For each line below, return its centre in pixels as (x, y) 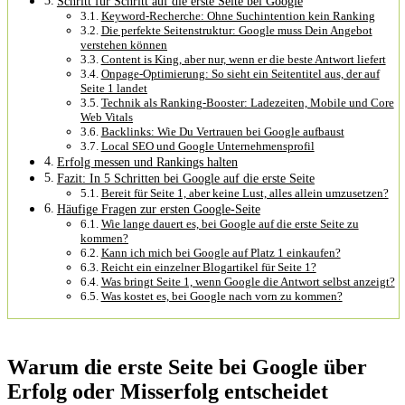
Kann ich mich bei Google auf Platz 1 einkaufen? (221, 252)
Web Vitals (107, 117)
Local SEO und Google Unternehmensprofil (207, 146)
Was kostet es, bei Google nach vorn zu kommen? (221, 296)
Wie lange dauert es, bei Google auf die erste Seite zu (230, 223)
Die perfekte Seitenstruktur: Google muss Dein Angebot (236, 30)
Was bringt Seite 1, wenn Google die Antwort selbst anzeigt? (248, 281)
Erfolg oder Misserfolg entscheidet (168, 391)
